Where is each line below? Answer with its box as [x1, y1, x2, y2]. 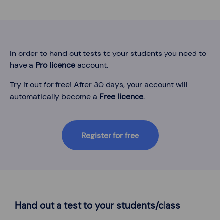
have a [10, 60, 35, 71]
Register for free [81, 130, 139, 141]
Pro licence [35, 60, 75, 71]
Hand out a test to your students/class [15, 199, 180, 212]
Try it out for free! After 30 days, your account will [10, 80, 188, 90]
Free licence [99, 91, 143, 102]
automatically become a [10, 91, 99, 102]
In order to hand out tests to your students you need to [10, 48, 206, 59]
